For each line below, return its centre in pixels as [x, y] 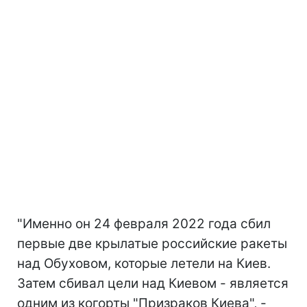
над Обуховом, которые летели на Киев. [144, 263]
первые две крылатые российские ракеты [152, 243]
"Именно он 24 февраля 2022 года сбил [144, 223]
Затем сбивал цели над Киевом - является [153, 283]
